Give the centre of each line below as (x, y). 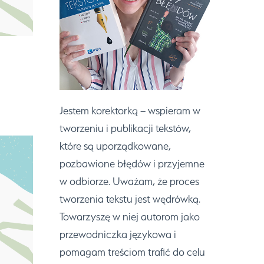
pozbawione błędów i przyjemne (132, 163)
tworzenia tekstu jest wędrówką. (130, 199)
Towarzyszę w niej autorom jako (130, 216)
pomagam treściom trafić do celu (133, 252)
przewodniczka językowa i (118, 234)
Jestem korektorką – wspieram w (130, 110)
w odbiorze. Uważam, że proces (130, 181)
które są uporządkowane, (115, 146)
